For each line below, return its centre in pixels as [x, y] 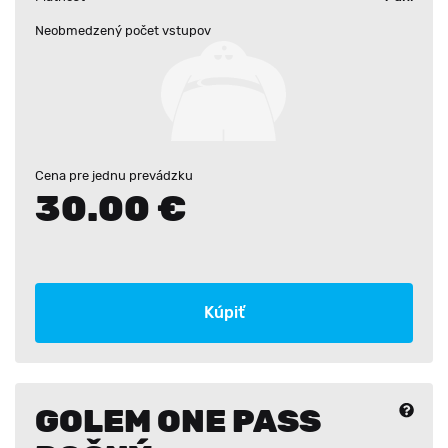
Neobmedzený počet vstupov [123, 30]
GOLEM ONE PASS [178, 421]
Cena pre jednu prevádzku [114, 175]
